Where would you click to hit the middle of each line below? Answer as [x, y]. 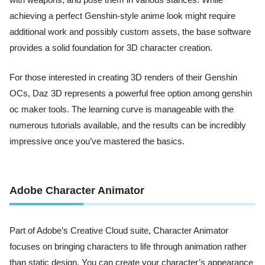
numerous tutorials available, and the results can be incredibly [128, 125]
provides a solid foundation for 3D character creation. [111, 48]
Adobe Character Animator [77, 190]
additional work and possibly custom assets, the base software [130, 32]
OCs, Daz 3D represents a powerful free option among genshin [131, 93]
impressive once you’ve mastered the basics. [97, 141]
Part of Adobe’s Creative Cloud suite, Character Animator [119, 231]
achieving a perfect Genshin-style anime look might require [122, 16]
